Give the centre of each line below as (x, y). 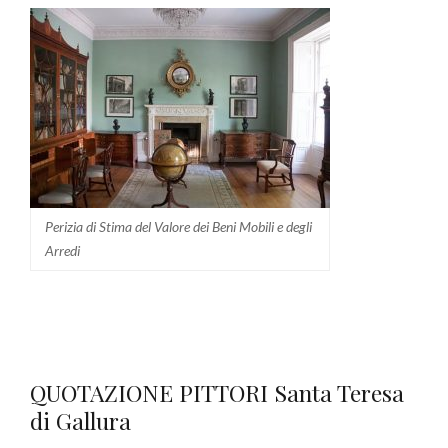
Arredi (62, 250)
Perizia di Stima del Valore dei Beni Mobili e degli (178, 226)
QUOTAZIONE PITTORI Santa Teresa (217, 393)
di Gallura (80, 421)
